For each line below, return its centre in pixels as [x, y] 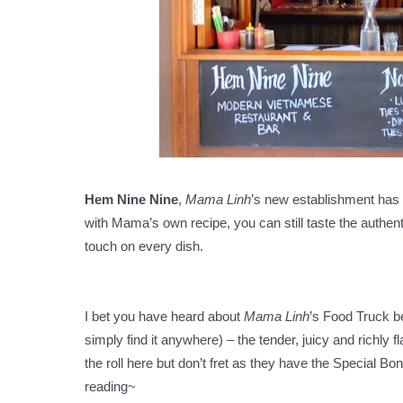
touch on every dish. [144, 246]
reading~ [110, 386]
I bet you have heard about [164, 316]
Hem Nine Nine [131, 199]
